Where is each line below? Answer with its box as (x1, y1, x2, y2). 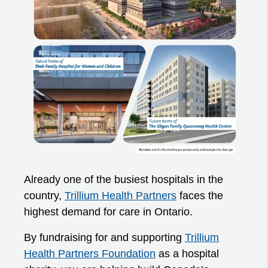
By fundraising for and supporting (24, 232, 185, 244)
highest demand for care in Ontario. (24, 206, 193, 218)
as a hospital (156, 248, 219, 260)
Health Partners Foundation (24, 248, 156, 260)
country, (24, 190, 65, 202)
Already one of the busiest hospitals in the (24, 173, 223, 186)
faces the (176, 190, 223, 202)
